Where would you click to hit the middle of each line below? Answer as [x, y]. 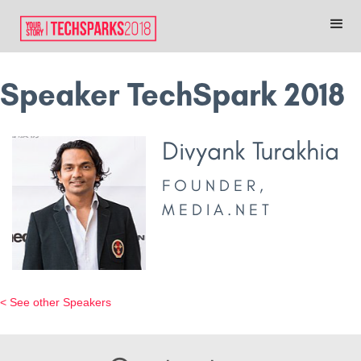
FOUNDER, [215, 185]
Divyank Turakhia [251, 150]
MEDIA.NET [218, 209]
